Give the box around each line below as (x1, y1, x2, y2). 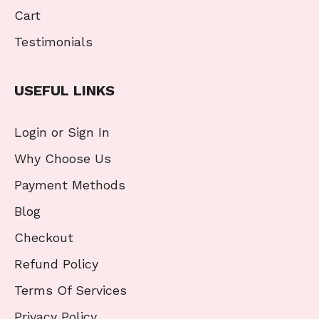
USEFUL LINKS (14, 82, 115, 100)
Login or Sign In (14, 125, 110, 140)
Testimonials (14, 34, 93, 50)
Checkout (14, 230, 73, 246)
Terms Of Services (14, 283, 127, 298)
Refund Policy (14, 256, 98, 272)
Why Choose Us (14, 151, 111, 167)
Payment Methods (14, 177, 125, 193)
